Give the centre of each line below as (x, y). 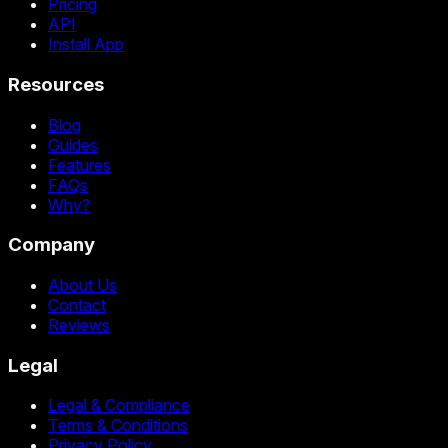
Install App (86, 44)
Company (51, 245)
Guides (73, 144)
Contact (77, 305)
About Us (82, 285)
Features (79, 164)
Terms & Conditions (118, 425)
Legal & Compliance (119, 405)
